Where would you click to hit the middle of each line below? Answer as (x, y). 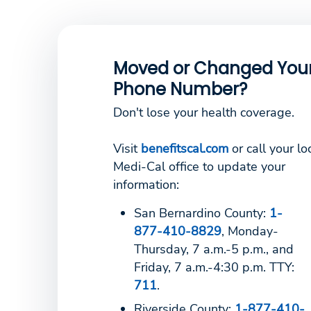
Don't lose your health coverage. (204, 112)
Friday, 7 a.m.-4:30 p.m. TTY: (214, 267)
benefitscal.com (185, 148)
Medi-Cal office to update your (199, 166)
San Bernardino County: (202, 213)
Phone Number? (180, 89)
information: (146, 184)
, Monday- (250, 231)
